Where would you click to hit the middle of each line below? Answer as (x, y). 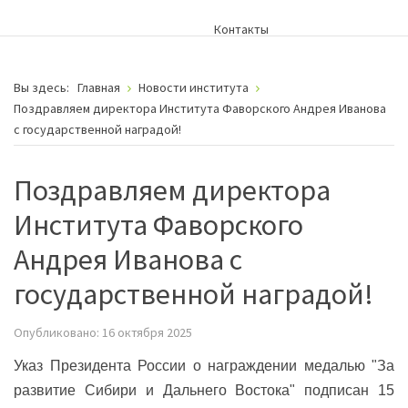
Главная (99, 87)
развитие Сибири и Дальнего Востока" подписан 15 (204, 390)
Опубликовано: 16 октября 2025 (103, 332)
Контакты (241, 29)
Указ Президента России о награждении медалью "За (204, 365)
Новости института (194, 87)
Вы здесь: (44, 87)
